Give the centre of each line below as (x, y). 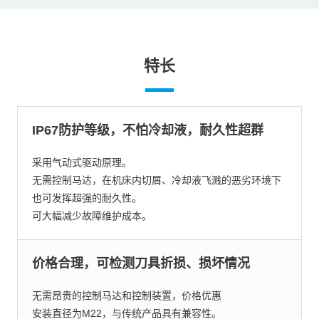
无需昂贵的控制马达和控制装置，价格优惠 (126, 296)
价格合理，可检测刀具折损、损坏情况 (141, 264)
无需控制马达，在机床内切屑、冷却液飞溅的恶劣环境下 (156, 181)
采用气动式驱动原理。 (82, 163)
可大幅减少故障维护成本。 (91, 216)
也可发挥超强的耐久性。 (87, 198)
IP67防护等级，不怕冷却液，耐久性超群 (147, 131)
